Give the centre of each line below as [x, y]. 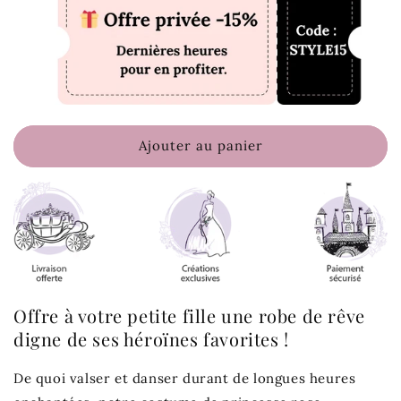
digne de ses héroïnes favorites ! [151, 339]
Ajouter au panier [200, 146]
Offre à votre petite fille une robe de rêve [189, 316]
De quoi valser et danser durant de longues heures [185, 378]
